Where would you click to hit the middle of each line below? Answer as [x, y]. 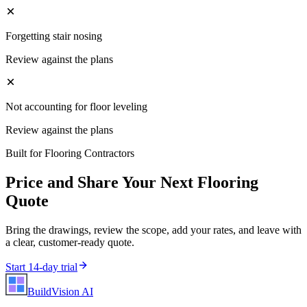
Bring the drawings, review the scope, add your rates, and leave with [153, 230]
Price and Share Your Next [101, 183]
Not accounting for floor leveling [76, 107]
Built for [25, 153]
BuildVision [54, 292]
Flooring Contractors [89, 153]
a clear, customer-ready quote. [70, 243]
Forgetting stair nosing [54, 36]
